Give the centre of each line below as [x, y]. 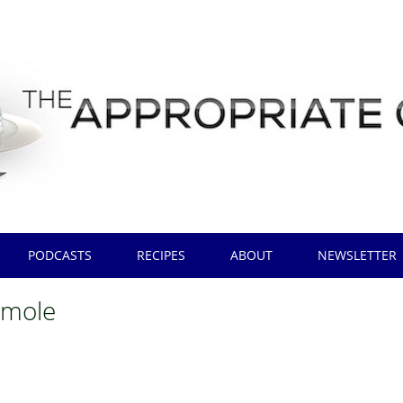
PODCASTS [60, 255]
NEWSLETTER [358, 255]
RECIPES [161, 255]
